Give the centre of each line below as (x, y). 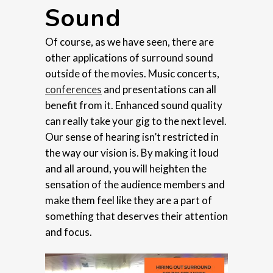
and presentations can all (159, 90)
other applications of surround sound (129, 58)
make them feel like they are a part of (129, 200)
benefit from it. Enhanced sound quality (134, 105)
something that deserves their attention (136, 216)
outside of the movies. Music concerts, (132, 74)
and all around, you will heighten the (126, 169)
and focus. (69, 232)
